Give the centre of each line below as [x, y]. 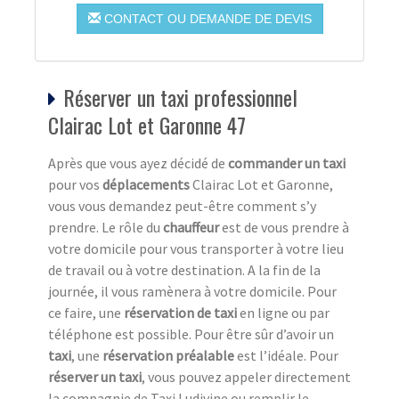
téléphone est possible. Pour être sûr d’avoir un [191, 334]
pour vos [75, 185]
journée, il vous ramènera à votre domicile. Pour [192, 292]
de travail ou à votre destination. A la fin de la [184, 270]
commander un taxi [287, 163]
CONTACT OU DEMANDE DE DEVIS [206, 19]
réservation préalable [168, 356]
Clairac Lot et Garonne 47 [147, 125]
